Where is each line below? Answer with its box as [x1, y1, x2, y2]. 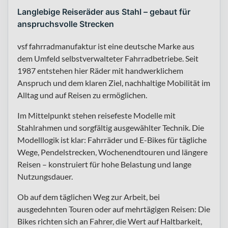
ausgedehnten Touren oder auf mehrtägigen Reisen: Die [17, 204, 210, 214]
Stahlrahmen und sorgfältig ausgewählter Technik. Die [17, 122, 204, 132]
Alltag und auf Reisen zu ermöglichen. [17, 90, 147, 100]
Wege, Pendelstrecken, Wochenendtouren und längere [17, 147, 208, 157]
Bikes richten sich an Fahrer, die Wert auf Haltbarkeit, [17, 216, 202, 226]
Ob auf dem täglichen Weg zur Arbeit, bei [17, 191, 160, 202]
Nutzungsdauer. [17, 171, 73, 181]
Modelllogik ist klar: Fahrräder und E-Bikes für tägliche [17, 134, 207, 145]
